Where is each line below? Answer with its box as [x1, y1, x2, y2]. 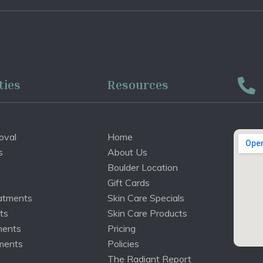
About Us [107, 146, 147, 158]
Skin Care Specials [107, 192, 184, 204]
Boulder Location [107, 161, 178, 173]
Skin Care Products [107, 207, 187, 219]
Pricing [107, 222, 136, 234]
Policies [107, 238, 139, 249]
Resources [106, 76, 168, 92]
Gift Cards [107, 177, 150, 188]
